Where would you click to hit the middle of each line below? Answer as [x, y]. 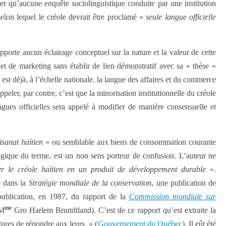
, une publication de [184, 183]
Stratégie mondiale [59, 183]
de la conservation [122, 183]
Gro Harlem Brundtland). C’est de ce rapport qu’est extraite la [114, 210]
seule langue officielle [181, 17]
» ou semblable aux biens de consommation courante [131, 142]
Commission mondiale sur [173, 196]
